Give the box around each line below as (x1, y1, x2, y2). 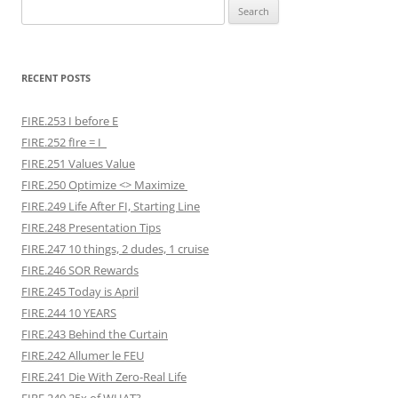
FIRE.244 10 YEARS (21, 304, 116, 321)
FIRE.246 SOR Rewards (21, 261, 139, 278)
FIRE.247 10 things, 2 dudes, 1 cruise (21, 240, 209, 257)
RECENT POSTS (21, 70, 91, 84)
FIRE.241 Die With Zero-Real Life (21, 368, 187, 385)
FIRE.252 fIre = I (21, 133, 107, 150)
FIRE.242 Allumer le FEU (21, 346, 144, 363)
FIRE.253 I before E (21, 112, 118, 129)
